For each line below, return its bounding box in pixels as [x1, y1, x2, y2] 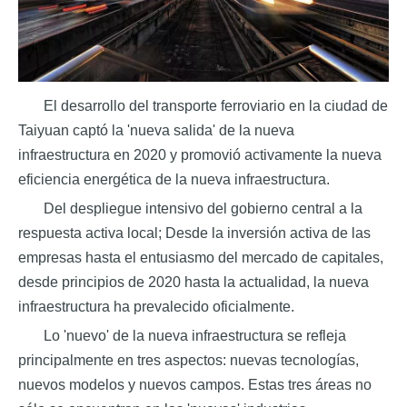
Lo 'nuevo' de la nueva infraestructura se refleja [44, 328, 346, 344]
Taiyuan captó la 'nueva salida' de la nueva [18, 123, 294, 139]
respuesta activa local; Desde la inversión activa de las [18, 225, 371, 242]
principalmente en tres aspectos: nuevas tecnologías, [18, 352, 359, 369]
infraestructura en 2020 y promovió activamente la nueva [18, 147, 382, 164]
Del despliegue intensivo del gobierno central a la [44, 201, 362, 217]
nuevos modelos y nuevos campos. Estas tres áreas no [18, 377, 372, 393]
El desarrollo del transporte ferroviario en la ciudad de [44, 98, 388, 114]
